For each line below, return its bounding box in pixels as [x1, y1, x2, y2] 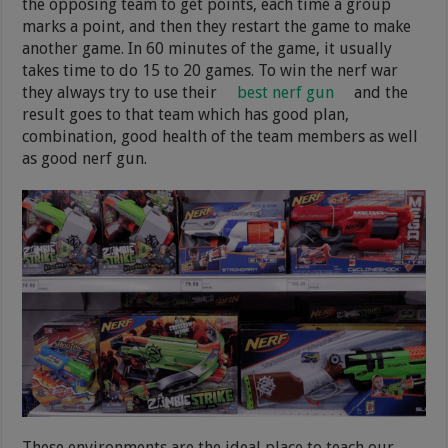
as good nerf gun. [22, 149, 148, 169]
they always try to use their [22, 83, 222, 103]
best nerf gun [237, 83, 335, 103]
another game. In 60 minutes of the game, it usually [22, 39, 393, 59]
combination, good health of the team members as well [22, 127, 419, 147]
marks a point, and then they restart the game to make [22, 17, 412, 37]
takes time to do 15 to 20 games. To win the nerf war [22, 61, 399, 81]
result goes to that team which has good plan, [22, 105, 350, 125]
